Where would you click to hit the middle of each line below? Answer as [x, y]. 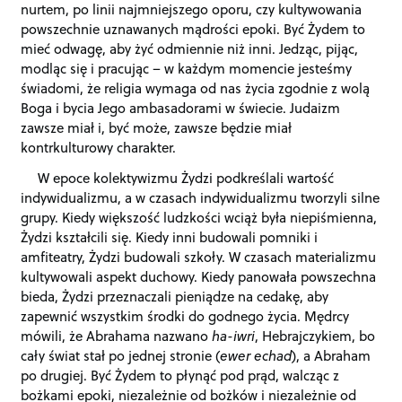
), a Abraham [332, 356]
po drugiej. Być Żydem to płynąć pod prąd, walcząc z [180, 376]
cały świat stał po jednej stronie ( [121, 356]
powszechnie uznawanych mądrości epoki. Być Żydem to [193, 29]
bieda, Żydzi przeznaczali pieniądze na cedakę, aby [175, 297]
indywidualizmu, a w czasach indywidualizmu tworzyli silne [201, 198]
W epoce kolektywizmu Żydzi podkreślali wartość [186, 178]
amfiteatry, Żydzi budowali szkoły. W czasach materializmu [199, 257]
